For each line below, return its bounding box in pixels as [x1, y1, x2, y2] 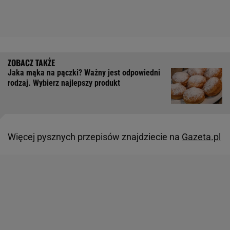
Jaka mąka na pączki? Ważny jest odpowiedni [8, 68, 160, 78]
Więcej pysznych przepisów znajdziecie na [8, 131, 182, 143]
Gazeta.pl [182, 131, 221, 143]
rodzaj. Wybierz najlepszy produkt [8, 78, 120, 88]
